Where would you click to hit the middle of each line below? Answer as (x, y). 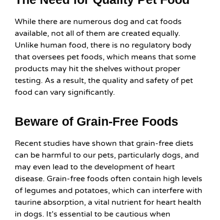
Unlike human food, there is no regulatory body (103, 45)
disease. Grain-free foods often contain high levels (109, 179)
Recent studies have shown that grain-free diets (104, 143)
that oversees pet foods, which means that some (105, 57)
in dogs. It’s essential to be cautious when (93, 214)
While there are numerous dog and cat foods (98, 22)
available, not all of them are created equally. (97, 34)
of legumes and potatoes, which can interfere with (109, 190)
